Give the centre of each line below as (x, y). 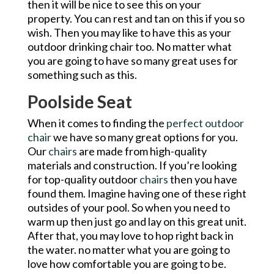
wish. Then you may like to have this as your (129, 32)
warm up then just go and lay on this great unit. (137, 221)
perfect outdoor (205, 123)
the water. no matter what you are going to (128, 249)
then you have (202, 179)
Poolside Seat (80, 101)
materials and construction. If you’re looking (132, 165)
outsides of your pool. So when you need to (128, 207)
